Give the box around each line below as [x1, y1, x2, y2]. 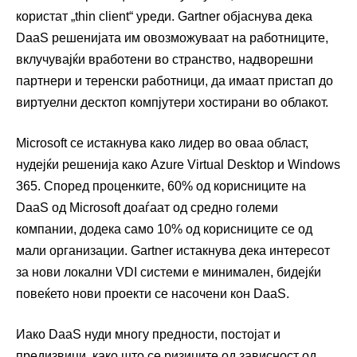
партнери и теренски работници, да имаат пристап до [16, 73, 333, 88]
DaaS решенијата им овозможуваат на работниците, [16, 30, 328, 45]
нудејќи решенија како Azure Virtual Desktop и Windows [16, 157, 340, 171]
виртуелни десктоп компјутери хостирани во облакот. [16, 95, 328, 109]
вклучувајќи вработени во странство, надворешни [16, 52, 313, 66]
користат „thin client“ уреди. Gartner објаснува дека [16, 9, 312, 23]
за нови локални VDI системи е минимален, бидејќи [16, 265, 321, 279]
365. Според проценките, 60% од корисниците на [16, 178, 306, 193]
